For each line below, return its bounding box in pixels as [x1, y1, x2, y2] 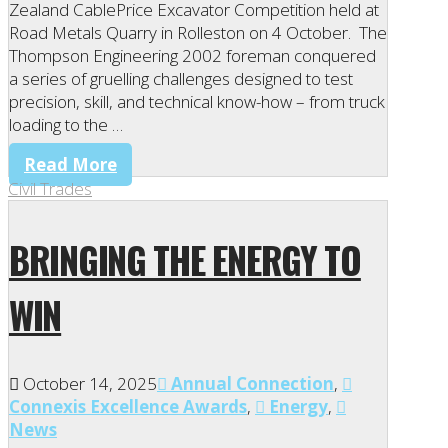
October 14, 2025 [19, 372, 157, 396]
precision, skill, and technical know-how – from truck [9, 90, 385, 114]
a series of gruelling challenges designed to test [9, 67, 353, 91]
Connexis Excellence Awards [9, 395, 247, 419]
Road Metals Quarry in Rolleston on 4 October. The [9, 21, 387, 45]
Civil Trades [8, 177, 92, 201]
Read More [24, 153, 117, 177]
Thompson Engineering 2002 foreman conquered [9, 44, 376, 68]
